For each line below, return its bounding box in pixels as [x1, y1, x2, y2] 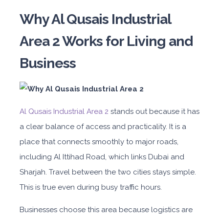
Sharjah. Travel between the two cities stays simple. [20, 168, 196, 176]
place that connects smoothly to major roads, [20, 137, 178, 146]
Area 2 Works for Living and [20, 33, 193, 49]
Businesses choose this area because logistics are [20, 205, 193, 214]
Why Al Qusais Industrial [20, 11, 171, 27]
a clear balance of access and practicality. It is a [20, 122, 186, 131]
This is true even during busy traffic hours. [20, 183, 162, 192]
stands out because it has [109, 107, 199, 116]
